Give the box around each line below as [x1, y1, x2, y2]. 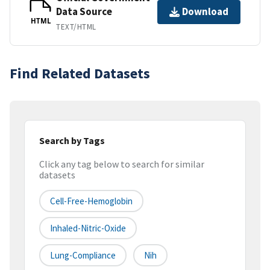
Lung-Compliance [50, 250, 116, 262]
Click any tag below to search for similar [39, 158, 204, 171]
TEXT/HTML [56, 21, 96, 32]
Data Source [56, 4, 112, 18]
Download [182, 5, 228, 19]
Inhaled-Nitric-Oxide [50, 222, 126, 234]
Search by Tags [39, 134, 105, 146]
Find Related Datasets [10, 63, 150, 83]
